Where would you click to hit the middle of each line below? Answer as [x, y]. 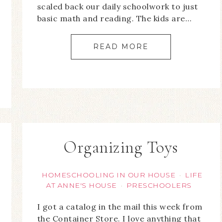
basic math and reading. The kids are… [114, 19]
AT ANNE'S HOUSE [82, 186]
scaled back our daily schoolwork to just [117, 7]
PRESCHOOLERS [159, 186]
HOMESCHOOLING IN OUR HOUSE [109, 175]
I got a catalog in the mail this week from [120, 207]
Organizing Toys [121, 148]
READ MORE [121, 47]
